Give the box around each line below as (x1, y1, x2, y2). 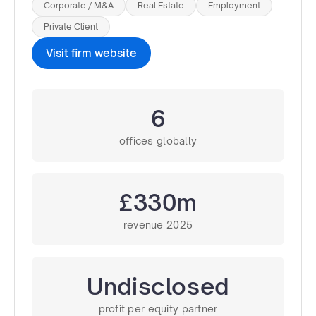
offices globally (119, 134, 197, 147)
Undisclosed (86, 272, 230, 300)
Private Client (44, 20, 98, 32)
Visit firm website (46, 46, 137, 60)
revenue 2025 (123, 218, 193, 231)
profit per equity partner (98, 302, 218, 315)
